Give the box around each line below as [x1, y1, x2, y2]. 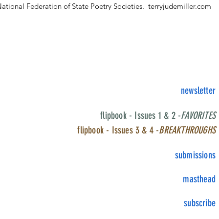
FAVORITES [181, 109, 216, 121]
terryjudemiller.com [148, 1, 211, 11]
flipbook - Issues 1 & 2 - [100, 109, 181, 121]
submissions [175, 149, 216, 161]
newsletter [181, 85, 216, 96]
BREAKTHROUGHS [159, 124, 216, 136]
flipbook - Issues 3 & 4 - [77, 124, 159, 136]
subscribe [184, 197, 216, 209]
